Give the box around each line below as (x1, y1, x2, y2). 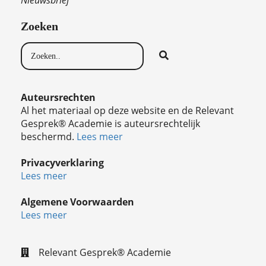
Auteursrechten (21, 90, 96, 104)
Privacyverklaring (21, 156, 104, 169)
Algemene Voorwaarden (21, 195, 134, 208)
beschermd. (21, 129, 77, 143)
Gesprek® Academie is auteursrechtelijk (21, 116, 200, 130)
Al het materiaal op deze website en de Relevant (21, 103, 234, 117)
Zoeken (21, 19, 58, 33)
